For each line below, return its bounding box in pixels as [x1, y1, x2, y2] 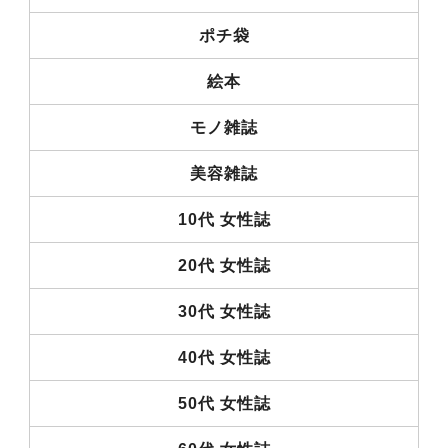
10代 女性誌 [177, 210, 271, 228]
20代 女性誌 [177, 256, 271, 274]
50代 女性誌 [177, 394, 271, 412]
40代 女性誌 [177, 348, 271, 366]
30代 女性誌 [177, 302, 271, 320]
